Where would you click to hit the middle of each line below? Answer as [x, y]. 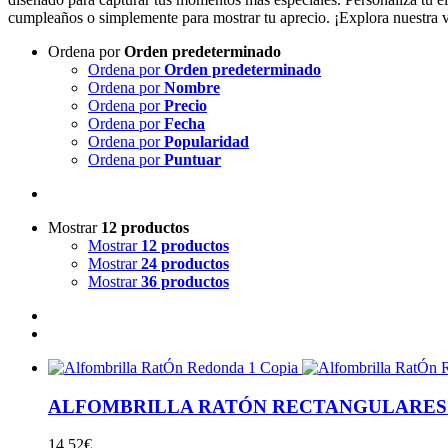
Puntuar [192, 159]
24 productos [185, 263]
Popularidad [206, 141]
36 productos [185, 281]
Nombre [192, 87]
